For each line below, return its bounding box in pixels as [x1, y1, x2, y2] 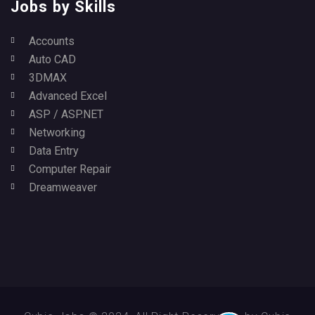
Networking [29, 126, 85, 139]
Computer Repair [29, 162, 111, 176]
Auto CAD [29, 53, 76, 66]
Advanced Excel [29, 89, 107, 103]
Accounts [29, 34, 75, 48]
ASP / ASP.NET [29, 108, 103, 121]
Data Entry [29, 144, 79, 157]
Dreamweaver [29, 181, 97, 194]
